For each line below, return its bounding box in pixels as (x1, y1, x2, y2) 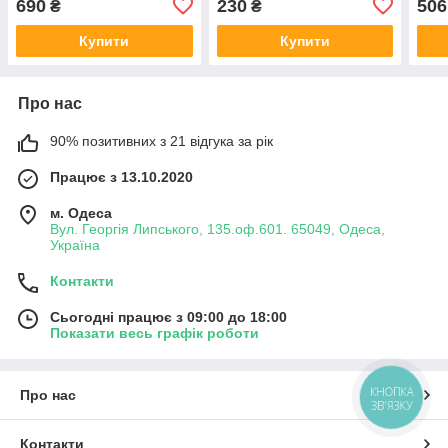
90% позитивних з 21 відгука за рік (50, 132, 273, 149)
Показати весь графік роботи (50, 324, 259, 341)
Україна (50, 236, 100, 253)
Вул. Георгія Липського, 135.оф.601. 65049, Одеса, (50, 220, 385, 237)
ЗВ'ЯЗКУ (370, 397, 413, 413)
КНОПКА (370, 383, 414, 399)
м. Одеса (50, 204, 112, 221)
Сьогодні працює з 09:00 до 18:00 (50, 308, 287, 325)
